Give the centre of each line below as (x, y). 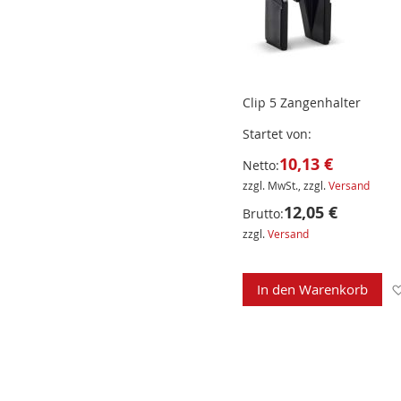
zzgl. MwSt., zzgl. (285, 186)
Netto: (260, 166)
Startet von (275, 134)
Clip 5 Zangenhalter (301, 103)
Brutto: (263, 214)
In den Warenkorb (312, 290)
